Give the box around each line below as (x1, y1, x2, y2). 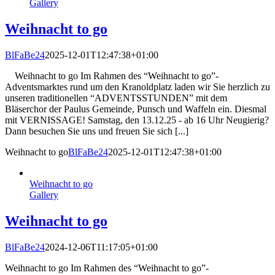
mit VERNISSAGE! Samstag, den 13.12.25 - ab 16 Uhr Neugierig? (5, 114, 269, 125)
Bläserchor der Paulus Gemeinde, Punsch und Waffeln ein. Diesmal (5, 103, 266, 114)
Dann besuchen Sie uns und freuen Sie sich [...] (5, 125, 188, 136)
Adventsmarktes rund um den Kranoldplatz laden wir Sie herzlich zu (5, 81, 270, 92)
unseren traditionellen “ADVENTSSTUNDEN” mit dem (5, 92, 227, 103)
